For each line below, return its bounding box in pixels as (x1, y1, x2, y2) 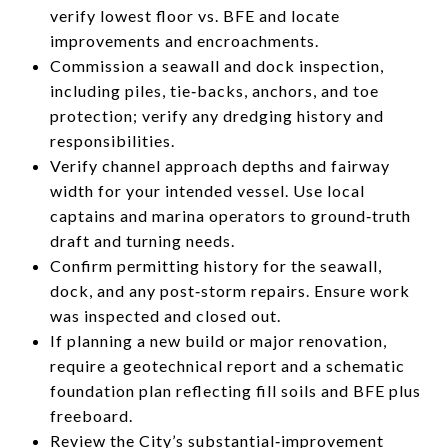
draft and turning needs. (49, 230, 235, 250)
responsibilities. (49, 130, 175, 150)
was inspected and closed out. (49, 305, 281, 325)
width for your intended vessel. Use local (49, 180, 365, 200)
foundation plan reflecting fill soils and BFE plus (49, 380, 421, 400)
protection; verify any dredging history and (49, 105, 384, 125)
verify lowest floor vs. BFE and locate (49, 5, 340, 25)
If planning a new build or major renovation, (49, 330, 387, 350)
